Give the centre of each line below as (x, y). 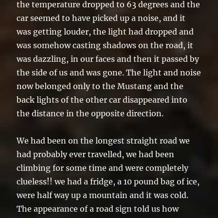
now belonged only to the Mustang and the (100, 86)
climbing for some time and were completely (103, 168)
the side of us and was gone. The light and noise (109, 72)
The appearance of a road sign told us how (98, 209)
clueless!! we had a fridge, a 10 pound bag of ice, (108, 181)
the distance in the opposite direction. (90, 113)
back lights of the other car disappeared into (102, 100)
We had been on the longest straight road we (103, 140)
